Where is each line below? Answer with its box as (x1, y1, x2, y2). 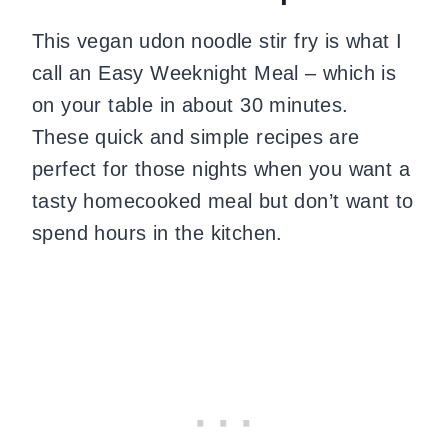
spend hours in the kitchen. (32, 221, 283, 244)
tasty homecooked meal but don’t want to (32, 189, 414, 212)
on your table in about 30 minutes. (32, 93, 355, 116)
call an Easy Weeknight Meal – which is (32, 61, 397, 84)
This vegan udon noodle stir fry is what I (32, 29, 403, 52)
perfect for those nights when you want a (32, 157, 410, 180)
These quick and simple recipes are (32, 125, 360, 148)
